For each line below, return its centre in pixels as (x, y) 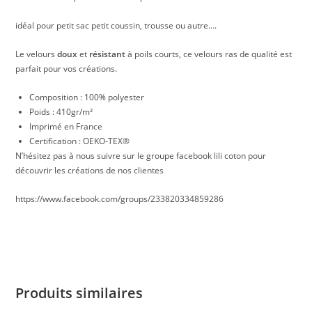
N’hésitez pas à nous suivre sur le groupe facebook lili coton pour (141, 156)
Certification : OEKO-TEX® (80, 141)
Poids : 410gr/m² (61, 112)
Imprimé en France (66, 127)
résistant (108, 54)
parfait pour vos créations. (67, 69)
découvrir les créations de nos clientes (90, 171)
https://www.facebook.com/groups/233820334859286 (120, 199)
